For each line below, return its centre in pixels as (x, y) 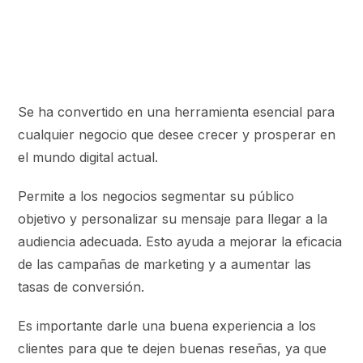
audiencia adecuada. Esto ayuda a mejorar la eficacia (180, 241)
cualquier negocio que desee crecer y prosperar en (177, 134)
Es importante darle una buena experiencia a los (167, 325)
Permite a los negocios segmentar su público (156, 196)
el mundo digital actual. (88, 157)
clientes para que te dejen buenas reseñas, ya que (173, 348)
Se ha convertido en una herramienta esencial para (177, 111)
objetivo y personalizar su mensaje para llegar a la (173, 218)
